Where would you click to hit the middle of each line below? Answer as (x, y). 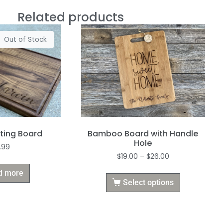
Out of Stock (26, 39)
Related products (71, 17)
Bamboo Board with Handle (143, 134)
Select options (148, 182)
